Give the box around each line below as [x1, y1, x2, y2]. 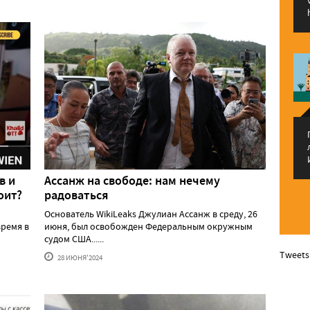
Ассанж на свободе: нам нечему [44, 172, 220, 190]
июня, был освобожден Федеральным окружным [44, 220, 253, 233]
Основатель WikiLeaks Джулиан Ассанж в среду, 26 [44, 208, 257, 221]
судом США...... [44, 232, 104, 246]
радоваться [44, 187, 109, 204]
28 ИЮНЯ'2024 [56, 253, 102, 263]
